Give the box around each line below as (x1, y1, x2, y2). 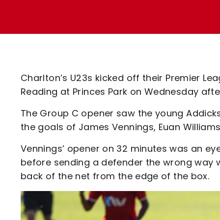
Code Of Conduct (54, 58, 129, 70)
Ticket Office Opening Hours (54, 24, 175, 35)
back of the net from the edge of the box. (21, 170, 210, 182)
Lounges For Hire (54, 14, 125, 26)
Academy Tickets (54, 41, 130, 53)
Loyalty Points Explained (54, 7, 160, 18)
